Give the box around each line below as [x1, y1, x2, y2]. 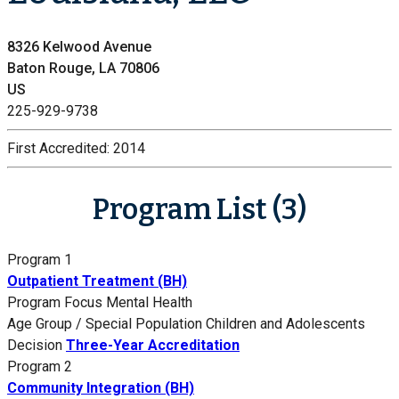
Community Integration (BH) [7, 379, 194, 397]
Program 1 [7, 251, 72, 269]
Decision [7, 337, 62, 354]
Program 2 [7, 358, 72, 376]
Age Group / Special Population [7, 315, 202, 333]
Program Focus [7, 294, 102, 312]
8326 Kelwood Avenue [7, 38, 151, 56]
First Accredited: [7, 140, 113, 158]
